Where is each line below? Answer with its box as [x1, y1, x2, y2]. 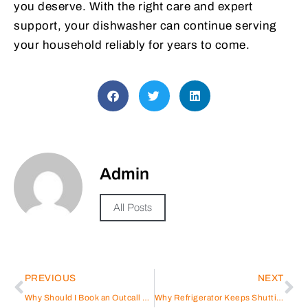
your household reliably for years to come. [14, 38, 250, 52]
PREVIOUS [24, 272, 76, 283]
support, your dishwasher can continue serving [14, 19, 276, 32]
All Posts [113, 201, 153, 213]
